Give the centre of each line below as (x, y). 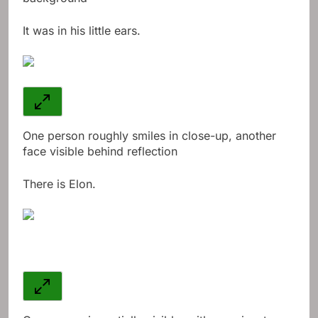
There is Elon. (59, 184)
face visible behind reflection (100, 152)
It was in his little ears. (82, 31)
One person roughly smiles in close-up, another (149, 136)
